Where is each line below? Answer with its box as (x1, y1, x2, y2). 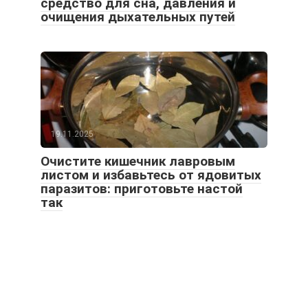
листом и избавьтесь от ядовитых (41, 167, 261, 184)
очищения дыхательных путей (41, 9, 235, 25)
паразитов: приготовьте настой (41, 181, 243, 197)
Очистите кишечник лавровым (41, 153, 235, 170)
